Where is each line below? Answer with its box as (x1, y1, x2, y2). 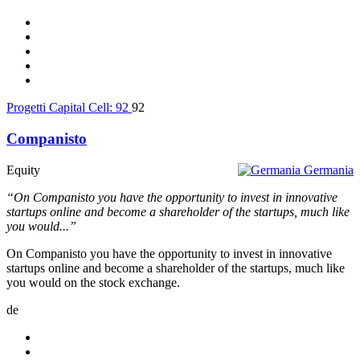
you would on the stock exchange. (6, 275, 180, 289)
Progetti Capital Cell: (6, 100, 116, 115)
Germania (304, 162, 354, 177)
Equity (6, 162, 40, 177)
